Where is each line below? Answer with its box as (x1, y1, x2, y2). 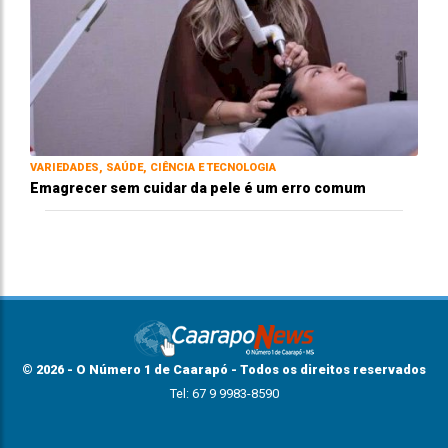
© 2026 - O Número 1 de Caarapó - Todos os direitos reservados (22, 362, 426, 378)
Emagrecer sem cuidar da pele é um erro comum (30, 180, 366, 197)
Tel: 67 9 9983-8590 (169, 386, 279, 402)
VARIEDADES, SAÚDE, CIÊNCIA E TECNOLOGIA (30, 161, 276, 175)
